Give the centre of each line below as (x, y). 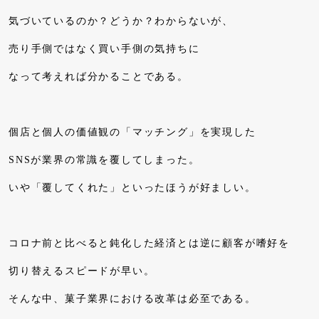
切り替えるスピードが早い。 (82, 271)
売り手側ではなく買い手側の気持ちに (104, 48)
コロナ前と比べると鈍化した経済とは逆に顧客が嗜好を (149, 243)
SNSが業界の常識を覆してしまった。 (104, 159)
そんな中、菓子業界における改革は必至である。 (132, 298)
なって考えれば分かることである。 (99, 76)
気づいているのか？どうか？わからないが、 (121, 21)
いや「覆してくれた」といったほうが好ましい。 (132, 187)
